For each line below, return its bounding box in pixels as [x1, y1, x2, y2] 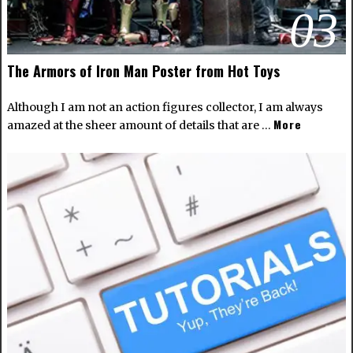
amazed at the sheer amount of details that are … [6, 118, 273, 133]
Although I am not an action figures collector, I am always [6, 100, 323, 115]
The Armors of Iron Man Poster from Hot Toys [6, 61, 280, 82]
